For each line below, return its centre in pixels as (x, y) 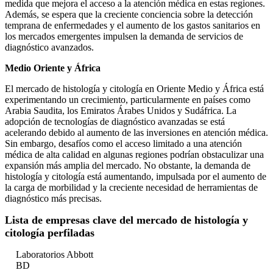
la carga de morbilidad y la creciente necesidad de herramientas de (131, 188)
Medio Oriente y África (54, 68)
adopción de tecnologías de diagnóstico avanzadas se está (115, 122)
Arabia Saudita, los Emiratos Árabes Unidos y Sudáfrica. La (121, 111)
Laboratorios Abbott (55, 255)
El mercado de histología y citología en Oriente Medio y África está (134, 89)
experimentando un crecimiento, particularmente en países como (128, 100)
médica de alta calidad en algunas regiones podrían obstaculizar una (134, 155)
